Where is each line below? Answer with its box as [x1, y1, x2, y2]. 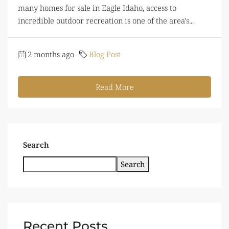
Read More [95, 82, 134, 93]
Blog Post [89, 49, 121, 60]
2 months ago [28, 49, 74, 60]
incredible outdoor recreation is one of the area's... [18, 15, 194, 26]
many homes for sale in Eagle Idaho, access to [18, 3, 176, 13]
